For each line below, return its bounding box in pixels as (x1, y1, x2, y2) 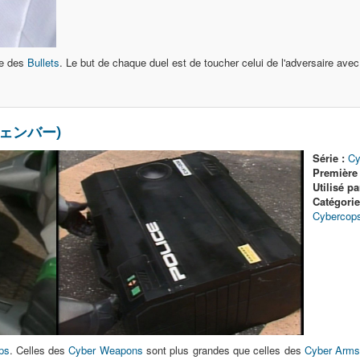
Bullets (27, 55, 59, 70)
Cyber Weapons (68, 342, 143, 358)
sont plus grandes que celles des (142, 342, 305, 358)
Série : (312, 150, 345, 166)
